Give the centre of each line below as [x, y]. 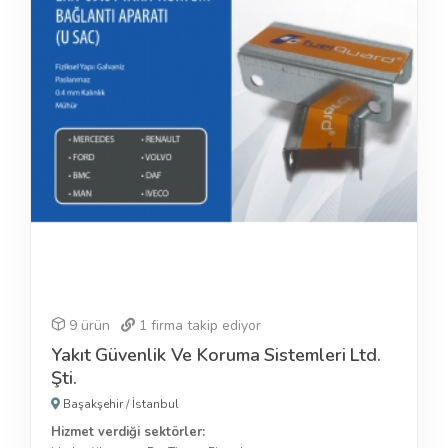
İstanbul [155, 403]
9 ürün [89, 325]
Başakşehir [93, 403]
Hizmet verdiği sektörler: [128, 431]
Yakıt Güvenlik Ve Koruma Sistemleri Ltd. [216, 354]
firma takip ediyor [204, 325]
